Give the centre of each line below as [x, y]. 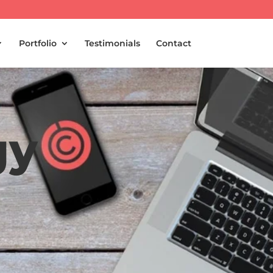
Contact [173, 43]
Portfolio [37, 43]
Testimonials [112, 43]
